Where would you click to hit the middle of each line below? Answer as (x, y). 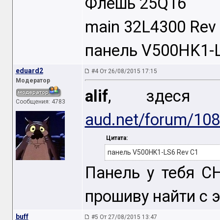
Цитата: (117, 138)
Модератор (33, 81)
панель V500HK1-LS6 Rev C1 (153, 152)
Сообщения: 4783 (40, 102)
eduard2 (29, 71)
